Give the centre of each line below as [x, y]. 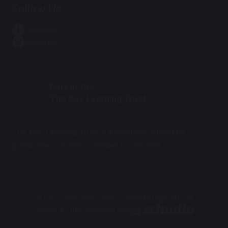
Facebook [42, 29]
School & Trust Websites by [80, 209]
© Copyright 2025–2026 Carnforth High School [114, 198]
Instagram [40, 41]
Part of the [72, 87]
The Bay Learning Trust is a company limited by [99, 132]
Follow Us [37, 9]
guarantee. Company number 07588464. [88, 145]
